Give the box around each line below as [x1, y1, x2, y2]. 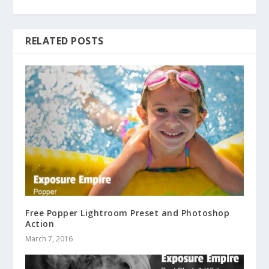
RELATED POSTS [25, 34, 104, 47]
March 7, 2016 [25, 234, 73, 244]
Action [25, 218, 55, 230]
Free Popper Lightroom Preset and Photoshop [25, 207, 230, 219]
